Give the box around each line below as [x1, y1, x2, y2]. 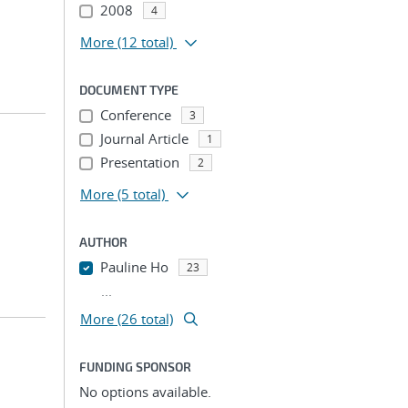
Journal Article [99, 129, 189, 148]
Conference [99, 106, 171, 124]
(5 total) [117, 185, 165, 203]
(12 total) [117, 33, 173, 51]
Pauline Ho [99, 258, 168, 276]
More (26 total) [80, 310, 173, 328]
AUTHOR [79, 234, 127, 250]
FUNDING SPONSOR [79, 359, 191, 374]
